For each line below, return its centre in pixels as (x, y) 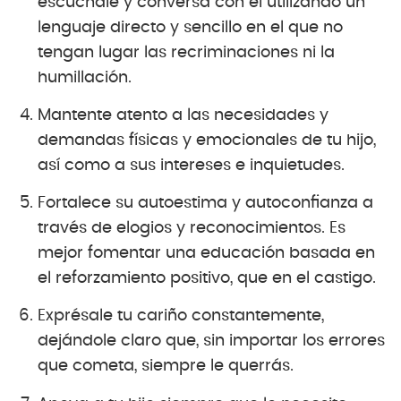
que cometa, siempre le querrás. (166, 367)
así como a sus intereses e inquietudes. (191, 166)
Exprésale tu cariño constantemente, (181, 316)
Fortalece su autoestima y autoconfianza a (205, 204)
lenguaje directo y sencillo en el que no (190, 28)
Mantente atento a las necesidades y (183, 116)
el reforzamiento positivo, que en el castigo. (207, 279)
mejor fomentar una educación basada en (206, 254)
